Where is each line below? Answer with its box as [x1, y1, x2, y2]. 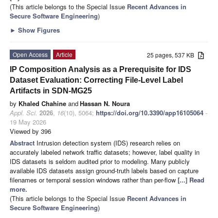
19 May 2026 [10, 117, 46, 127]
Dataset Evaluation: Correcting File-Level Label [10, 75, 183, 84]
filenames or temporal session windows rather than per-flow [10, 175, 178, 184]
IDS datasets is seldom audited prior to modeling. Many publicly [10, 156, 190, 166]
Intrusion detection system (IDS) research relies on [36, 138, 180, 147]
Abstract [10, 138, 36, 147]
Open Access [13, 50, 48, 58]
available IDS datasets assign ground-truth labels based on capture [10, 165, 199, 175]
